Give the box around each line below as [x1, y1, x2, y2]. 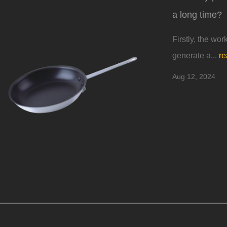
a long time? [172, 10, 222, 20]
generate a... [172, 51, 219, 60]
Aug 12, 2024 [172, 72, 215, 81]
